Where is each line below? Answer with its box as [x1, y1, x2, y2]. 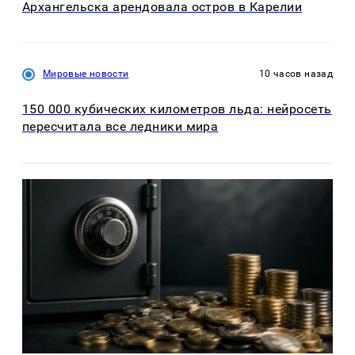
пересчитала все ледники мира [22, 119, 219, 135]
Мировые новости [43, 68, 129, 80]
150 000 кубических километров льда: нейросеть [22, 101, 332, 117]
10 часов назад [258, 68, 333, 80]
